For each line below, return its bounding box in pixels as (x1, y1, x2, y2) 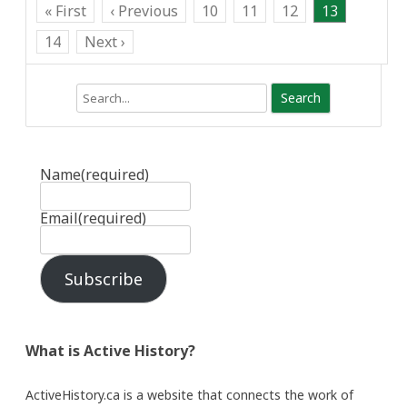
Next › (84, 32, 125, 52)
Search (26, 85, 65, 102)
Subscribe (64, 268, 143, 290)
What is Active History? (25, 341, 195, 361)
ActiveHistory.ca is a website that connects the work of (25, 386, 353, 403)
